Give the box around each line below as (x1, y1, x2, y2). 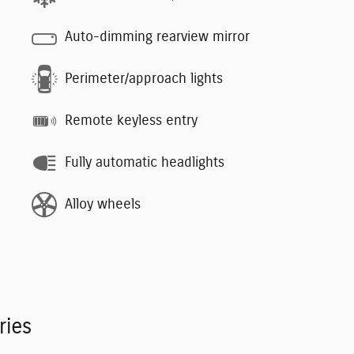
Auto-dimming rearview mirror (65, 30, 250, 45)
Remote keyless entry (65, 114, 198, 129)
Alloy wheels (65, 198, 141, 213)
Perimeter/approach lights (65, 72, 223, 87)
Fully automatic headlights (65, 156, 224, 171)
